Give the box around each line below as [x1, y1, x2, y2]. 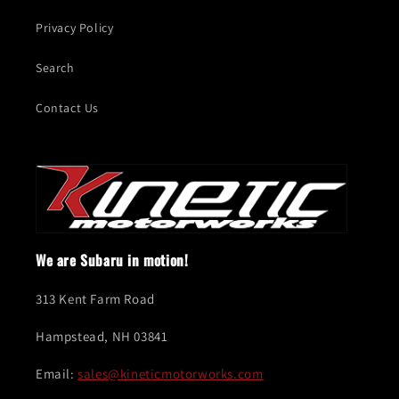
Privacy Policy [36, 20, 114, 37]
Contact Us [36, 100, 99, 117]
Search [36, 60, 75, 77]
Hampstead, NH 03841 [36, 328, 168, 346]
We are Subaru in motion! [36, 249, 189, 272]
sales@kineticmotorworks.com [77, 365, 264, 383]
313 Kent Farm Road [36, 290, 155, 308]
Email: [36, 365, 78, 383]
